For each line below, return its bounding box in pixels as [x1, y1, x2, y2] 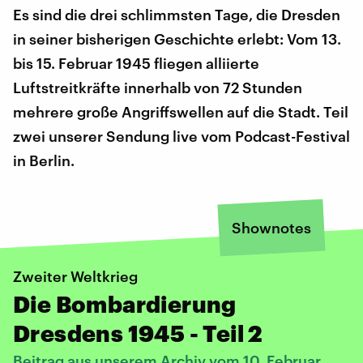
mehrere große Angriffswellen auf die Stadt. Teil [13, 102, 348, 121]
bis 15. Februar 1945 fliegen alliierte [13, 53, 259, 72]
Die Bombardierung [13, 290, 237, 317]
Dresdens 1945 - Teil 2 [13, 319, 263, 346]
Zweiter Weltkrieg [13, 267, 138, 285]
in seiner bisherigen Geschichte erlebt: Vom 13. [13, 29, 341, 48]
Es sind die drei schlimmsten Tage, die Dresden [13, 5, 340, 23]
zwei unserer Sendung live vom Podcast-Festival [13, 126, 350, 145]
